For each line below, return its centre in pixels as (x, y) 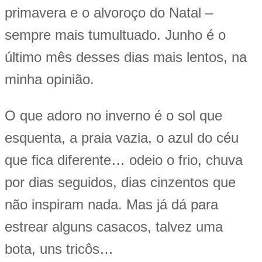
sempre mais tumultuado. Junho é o (115, 35)
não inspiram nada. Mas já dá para (111, 204)
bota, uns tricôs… (59, 249)
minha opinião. (49, 79)
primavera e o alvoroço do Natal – (109, 12)
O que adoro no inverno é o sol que (113, 115)
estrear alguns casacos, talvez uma (114, 226)
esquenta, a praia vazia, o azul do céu (122, 137)
